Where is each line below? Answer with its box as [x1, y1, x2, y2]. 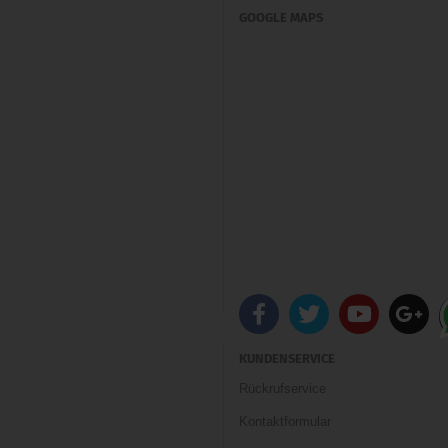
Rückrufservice [239, 381, 326, 396]
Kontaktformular [239, 414, 331, 429]
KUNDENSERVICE [239, 351, 335, 366]
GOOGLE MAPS [239, 10, 323, 25]
